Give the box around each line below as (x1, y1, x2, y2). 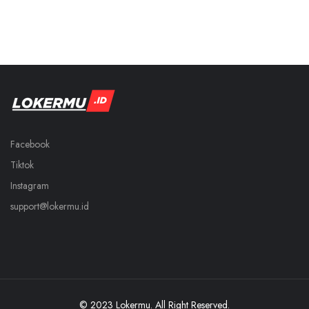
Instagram (10, 178, 49, 192)
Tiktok (10, 157, 34, 172)
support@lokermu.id (10, 199, 89, 213)
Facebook (10, 137, 50, 151)
